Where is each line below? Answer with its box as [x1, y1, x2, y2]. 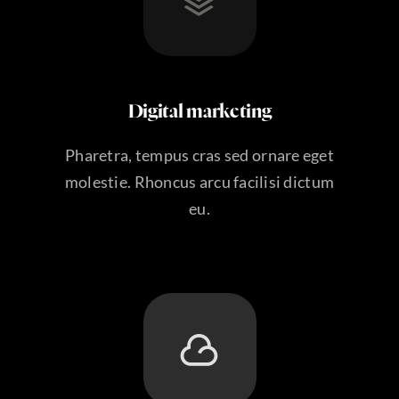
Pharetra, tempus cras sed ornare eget [65, 144, 334, 165]
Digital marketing [127, 102, 272, 121]
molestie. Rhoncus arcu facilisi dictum [64, 171, 335, 191]
